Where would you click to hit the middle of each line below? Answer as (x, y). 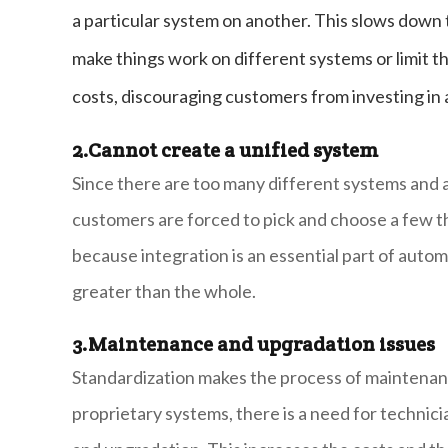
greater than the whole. (164, 291)
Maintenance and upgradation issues (261, 344)
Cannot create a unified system (233, 150)
